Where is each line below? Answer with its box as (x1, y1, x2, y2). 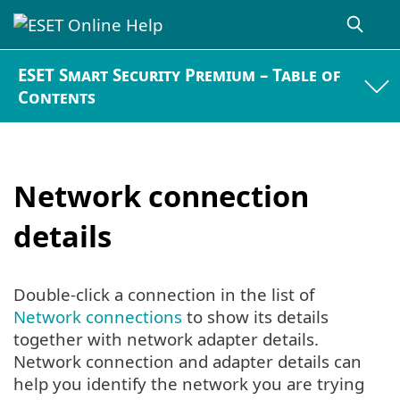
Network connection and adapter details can (13, 350, 362, 373)
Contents (18, 86, 96, 109)
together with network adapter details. (13, 328, 319, 351)
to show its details (182, 305, 329, 329)
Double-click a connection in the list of (13, 283, 314, 306)
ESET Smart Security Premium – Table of (18, 63, 342, 87)
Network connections (13, 305, 182, 329)
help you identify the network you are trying (13, 372, 364, 396)
